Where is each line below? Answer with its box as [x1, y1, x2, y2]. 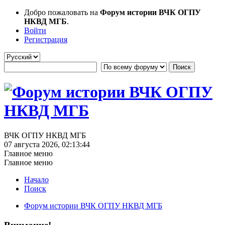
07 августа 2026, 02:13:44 [4, 140, 90, 149]
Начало [24, 175, 49, 184]
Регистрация [24, 35, 67, 44]
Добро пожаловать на [24, 8, 100, 17]
